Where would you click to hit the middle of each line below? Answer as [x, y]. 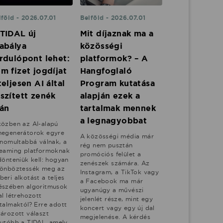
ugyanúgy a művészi [112, 190]
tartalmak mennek [118, 109]
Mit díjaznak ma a [117, 34]
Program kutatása [117, 84]
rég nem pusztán [106, 145]
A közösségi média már [117, 136]
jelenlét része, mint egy [116, 199]
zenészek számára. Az [115, 163]
